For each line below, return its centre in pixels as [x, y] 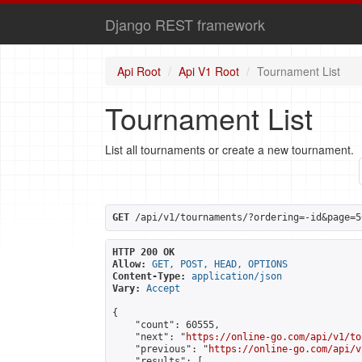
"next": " [149, 337]
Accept [163, 288]
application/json [237, 276]
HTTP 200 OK [143, 252]
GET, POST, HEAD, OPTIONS [220, 264]
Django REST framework [185, 24]
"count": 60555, [166, 325]
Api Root [139, 71]
